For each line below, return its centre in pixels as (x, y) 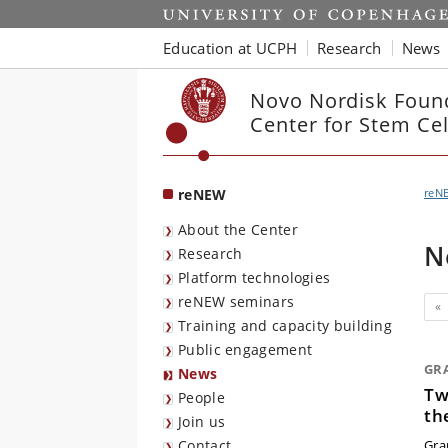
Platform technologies (254, 277)
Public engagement (245, 349)
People (201, 397)
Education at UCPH (230, 47)
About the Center (238, 229)
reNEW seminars (236, 301)
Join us (202, 421)
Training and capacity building (285, 325)
